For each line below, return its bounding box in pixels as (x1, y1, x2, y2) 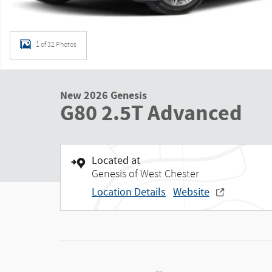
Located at (92, 154, 140, 168)
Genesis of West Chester (92, 168, 199, 180)
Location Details (92, 185, 166, 200)
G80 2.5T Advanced (60, 99, 242, 128)
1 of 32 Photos (36, 40, 76, 49)
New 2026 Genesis (60, 88, 147, 103)
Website (173, 185, 209, 200)
